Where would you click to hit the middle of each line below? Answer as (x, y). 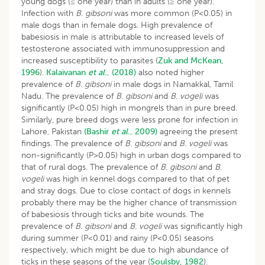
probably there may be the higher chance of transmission (129, 202)
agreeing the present (198, 131)
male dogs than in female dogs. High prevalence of (117, 25)
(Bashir (98, 131)
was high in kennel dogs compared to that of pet (138, 179)
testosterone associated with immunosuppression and (123, 49)
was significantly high (203, 226)
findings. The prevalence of (73, 143)
